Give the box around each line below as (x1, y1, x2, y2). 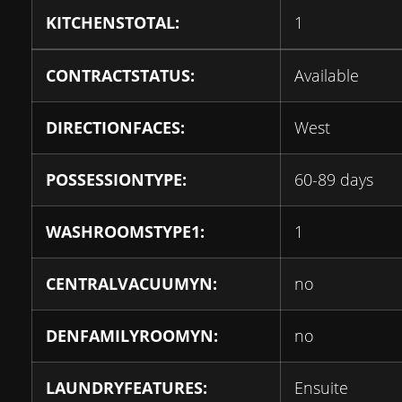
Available (294, 65, 359, 86)
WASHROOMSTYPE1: (46, 221, 205, 242)
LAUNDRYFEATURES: (46, 377, 207, 398)
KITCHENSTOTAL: (46, 12, 179, 33)
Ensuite (294, 377, 348, 398)
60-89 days (294, 169, 373, 190)
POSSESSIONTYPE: (46, 169, 187, 190)
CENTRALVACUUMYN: (46, 273, 217, 294)
